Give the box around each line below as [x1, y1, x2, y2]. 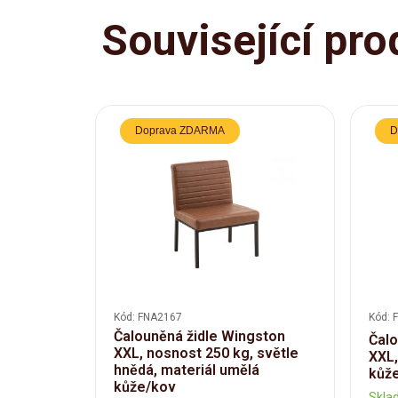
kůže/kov [114, 378, 177, 395]
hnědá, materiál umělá [114, 361, 260, 378]
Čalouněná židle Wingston [114, 327, 286, 345]
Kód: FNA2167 [114, 310, 183, 323]
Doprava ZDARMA [135, 123, 226, 137]
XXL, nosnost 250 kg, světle [114, 344, 299, 362]
